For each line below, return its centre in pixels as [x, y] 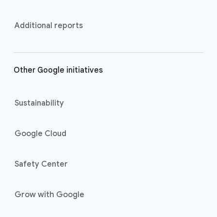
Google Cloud [40, 133]
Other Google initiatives [58, 70]
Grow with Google [49, 194]
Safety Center [41, 164]
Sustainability [39, 103]
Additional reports [49, 25]
